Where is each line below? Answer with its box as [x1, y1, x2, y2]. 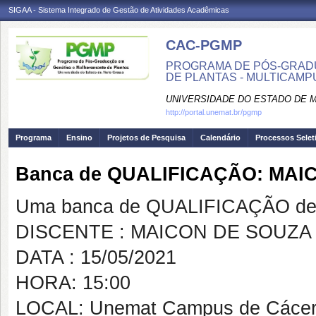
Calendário [200, 133, 241, 142]
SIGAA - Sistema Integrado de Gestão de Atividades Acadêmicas [8, 6, 229, 14]
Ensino [66, 133, 92, 142]
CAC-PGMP [166, 37, 242, 53]
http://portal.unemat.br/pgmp [166, 108, 262, 116]
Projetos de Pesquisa [107, 133, 186, 142]
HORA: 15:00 [16, 272, 130, 293]
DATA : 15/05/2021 [16, 247, 176, 268]
